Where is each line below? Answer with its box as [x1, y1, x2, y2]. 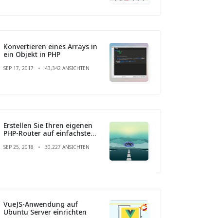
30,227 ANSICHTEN [45, 143, 90, 150]
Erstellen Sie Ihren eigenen [3, 120, 92, 130]
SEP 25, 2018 [3, 143, 34, 150]
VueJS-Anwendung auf [3, 199, 78, 209]
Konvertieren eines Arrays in [3, 41, 97, 51]
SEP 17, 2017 [3, 64, 34, 72]
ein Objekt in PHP [3, 49, 60, 59]
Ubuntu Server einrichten [3, 207, 87, 217]
